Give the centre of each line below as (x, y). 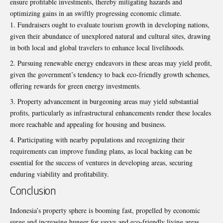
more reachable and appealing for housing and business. (88, 124)
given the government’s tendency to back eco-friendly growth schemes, (110, 75)
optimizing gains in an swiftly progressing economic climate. (96, 13)
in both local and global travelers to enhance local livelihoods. (97, 48)
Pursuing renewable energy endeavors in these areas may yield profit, (115, 63)
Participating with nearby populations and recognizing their (101, 140)
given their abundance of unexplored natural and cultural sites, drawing (110, 36)
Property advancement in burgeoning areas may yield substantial (108, 102)
